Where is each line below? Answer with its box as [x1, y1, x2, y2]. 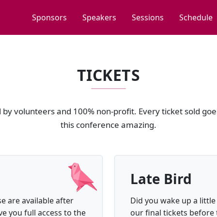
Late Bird [130, 170, 192, 188]
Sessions [132, 12, 164, 23]
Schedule [179, 12, 213, 23]
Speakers [82, 12, 116, 23]
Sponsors [32, 12, 67, 23]
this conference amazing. [61, 119, 156, 130]
